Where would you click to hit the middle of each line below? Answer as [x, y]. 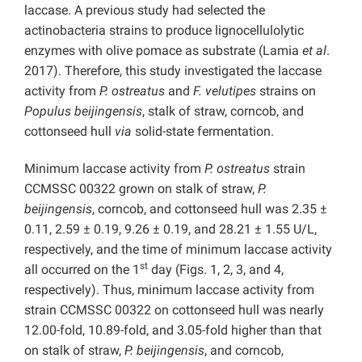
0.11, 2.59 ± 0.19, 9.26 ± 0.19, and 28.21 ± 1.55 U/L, [170, 229]
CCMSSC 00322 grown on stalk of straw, [141, 189]
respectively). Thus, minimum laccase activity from [169, 290]
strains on [286, 91]
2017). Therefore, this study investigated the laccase [173, 71]
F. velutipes [225, 91]
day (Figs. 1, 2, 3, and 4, [216, 270]
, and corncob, [244, 351]
